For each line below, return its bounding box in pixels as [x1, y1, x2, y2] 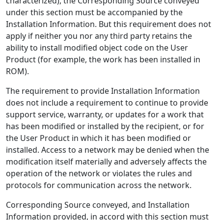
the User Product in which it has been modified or [6, 133, 191, 143]
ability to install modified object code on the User [6, 42, 188, 53]
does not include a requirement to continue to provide [6, 97, 208, 108]
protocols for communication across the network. [6, 180, 192, 191]
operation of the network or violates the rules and [6, 168, 192, 179]
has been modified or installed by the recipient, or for [6, 121, 204, 132]
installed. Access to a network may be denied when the [6, 144, 209, 155]
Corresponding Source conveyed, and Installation [6, 199, 190, 210]
